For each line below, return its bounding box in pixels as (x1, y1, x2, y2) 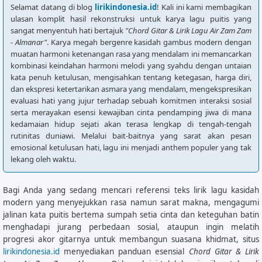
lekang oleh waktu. (11, 153, 76, 164)
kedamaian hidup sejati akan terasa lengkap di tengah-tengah (11, 118, 251, 129)
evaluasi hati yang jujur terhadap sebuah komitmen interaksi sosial (11, 95, 251, 106)
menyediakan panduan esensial (60, 246, 189, 257)
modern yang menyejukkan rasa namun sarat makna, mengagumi (3, 196, 259, 208)
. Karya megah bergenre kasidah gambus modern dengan (46, 36, 251, 47)
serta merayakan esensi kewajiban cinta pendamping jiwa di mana (11, 106, 251, 118)
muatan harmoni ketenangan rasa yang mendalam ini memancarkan (11, 48, 251, 59)
